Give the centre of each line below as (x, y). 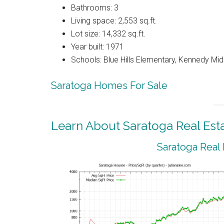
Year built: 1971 (97, 47)
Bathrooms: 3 (95, 8)
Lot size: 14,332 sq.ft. (108, 34)
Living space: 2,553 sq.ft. (114, 21)
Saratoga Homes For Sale (109, 85)
